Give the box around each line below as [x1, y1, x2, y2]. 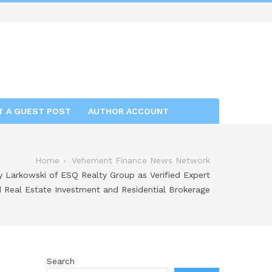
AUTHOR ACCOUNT [88, 106, 169, 116]
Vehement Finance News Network [72, 155, 210, 165]
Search [46, 256, 75, 266]
